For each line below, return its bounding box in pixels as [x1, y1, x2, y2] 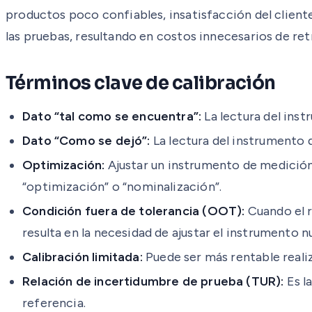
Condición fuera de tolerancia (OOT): [22, 203, 245, 219]
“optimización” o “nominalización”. [22, 178, 222, 194]
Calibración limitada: [22, 249, 143, 265]
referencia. [22, 295, 86, 311]
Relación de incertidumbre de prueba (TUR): [22, 273, 284, 289]
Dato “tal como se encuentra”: [22, 108, 202, 124]
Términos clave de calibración [6, 71, 276, 95]
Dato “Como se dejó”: [22, 132, 150, 148]
